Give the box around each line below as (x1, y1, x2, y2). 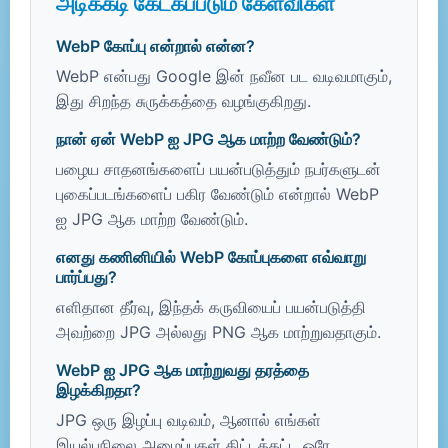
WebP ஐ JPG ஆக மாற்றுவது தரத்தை (56, 360, 309, 380)
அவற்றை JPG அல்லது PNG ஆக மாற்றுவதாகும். (56, 322, 381, 342)
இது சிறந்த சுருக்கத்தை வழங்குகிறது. (56, 91, 311, 111)
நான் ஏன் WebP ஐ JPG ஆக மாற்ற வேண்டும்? (56, 129, 361, 149)
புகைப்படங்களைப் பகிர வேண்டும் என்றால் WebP (56, 184, 379, 204)
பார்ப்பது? (56, 267, 117, 287)
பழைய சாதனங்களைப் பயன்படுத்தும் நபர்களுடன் (56, 159, 381, 179)
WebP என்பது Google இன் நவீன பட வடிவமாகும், (56, 66, 392, 86)
